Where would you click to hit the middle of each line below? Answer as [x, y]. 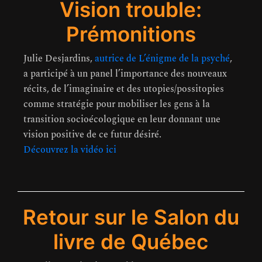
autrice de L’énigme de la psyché [162, 59]
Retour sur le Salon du [131, 217]
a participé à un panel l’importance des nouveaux [125, 74]
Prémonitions [131, 34]
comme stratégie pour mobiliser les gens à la [117, 104]
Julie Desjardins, [59, 59]
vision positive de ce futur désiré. [92, 135]
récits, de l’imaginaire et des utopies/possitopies [124, 89]
